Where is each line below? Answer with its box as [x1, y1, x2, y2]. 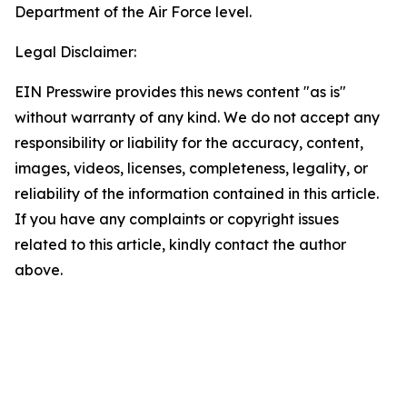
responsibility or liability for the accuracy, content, [15, 134, 363, 152]
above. [15, 261, 63, 279]
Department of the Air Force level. [15, 3, 252, 21]
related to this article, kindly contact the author [15, 235, 346, 253]
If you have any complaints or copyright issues [15, 210, 339, 228]
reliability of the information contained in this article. [15, 184, 379, 203]
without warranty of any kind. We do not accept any [15, 108, 380, 126]
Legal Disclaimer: [15, 43, 136, 61]
